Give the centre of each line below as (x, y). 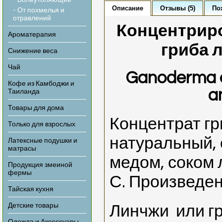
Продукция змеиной (40, 165)
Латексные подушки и (43, 141)
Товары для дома (36, 108)
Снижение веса (33, 51)
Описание (128, 8)
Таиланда (24, 92)
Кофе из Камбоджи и (41, 84)
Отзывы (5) (178, 8)
